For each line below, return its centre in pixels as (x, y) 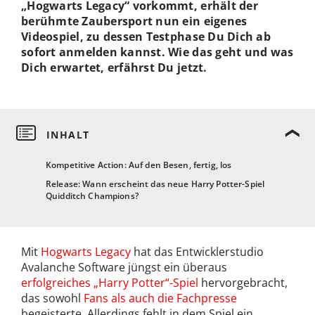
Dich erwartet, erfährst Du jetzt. (116, 67)
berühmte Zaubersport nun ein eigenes (134, 21)
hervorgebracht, (243, 283)
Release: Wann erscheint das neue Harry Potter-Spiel (155, 184)
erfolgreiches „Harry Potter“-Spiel (110, 283)
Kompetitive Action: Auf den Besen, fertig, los (139, 165)
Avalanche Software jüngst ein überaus (124, 268)
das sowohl (52, 298)
